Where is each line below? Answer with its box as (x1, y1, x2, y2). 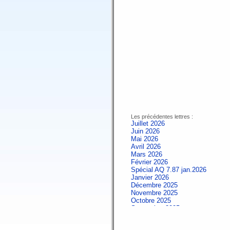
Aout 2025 (131, 212, 161, 220)
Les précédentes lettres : (131, 113, 193, 120)
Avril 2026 (131, 143, 161, 150)
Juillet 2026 (131, 120, 165, 127)
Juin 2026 (131, 127, 160, 135)
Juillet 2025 (131, 220, 165, 227)
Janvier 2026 (131, 174, 169, 181)
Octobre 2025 (131, 197, 171, 204)
